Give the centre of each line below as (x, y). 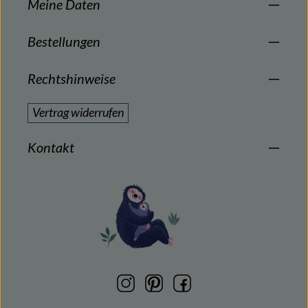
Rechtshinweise (71, 79)
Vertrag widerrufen (78, 113)
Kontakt (51, 147)
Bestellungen (64, 42)
